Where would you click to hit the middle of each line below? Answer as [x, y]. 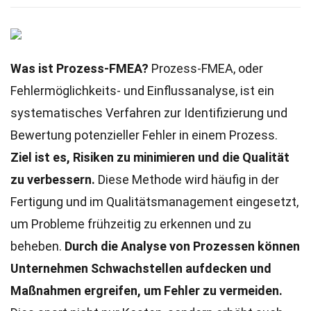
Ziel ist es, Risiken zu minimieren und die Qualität [150, 157]
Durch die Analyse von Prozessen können [182, 246]
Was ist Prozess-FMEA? [79, 68]
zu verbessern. [53, 179]
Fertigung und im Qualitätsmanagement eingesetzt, [154, 202]
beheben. [37, 246]
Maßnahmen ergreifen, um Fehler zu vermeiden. [146, 291]
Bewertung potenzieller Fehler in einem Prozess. [144, 135]
